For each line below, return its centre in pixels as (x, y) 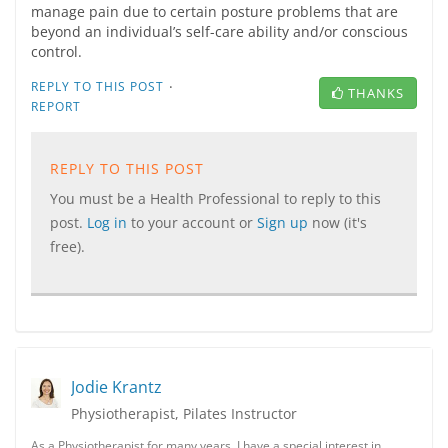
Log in (109, 222)
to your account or (194, 222)
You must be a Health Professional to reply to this (215, 198)
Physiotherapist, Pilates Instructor (184, 413)
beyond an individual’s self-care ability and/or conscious (219, 31)
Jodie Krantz (116, 387)
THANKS (376, 93)
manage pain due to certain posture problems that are (214, 11)
